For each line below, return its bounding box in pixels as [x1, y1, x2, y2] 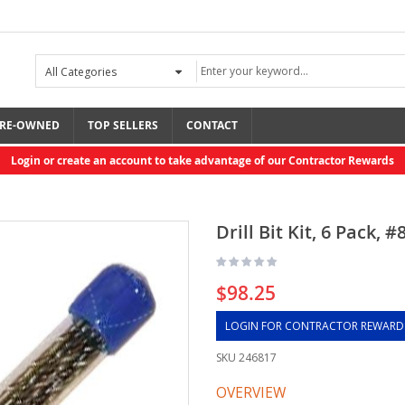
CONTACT [186, 118, 238, 133]
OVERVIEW [216, 382, 286, 402]
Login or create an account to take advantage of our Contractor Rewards [11, 153, 394, 168]
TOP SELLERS [88, 118, 158, 133]
